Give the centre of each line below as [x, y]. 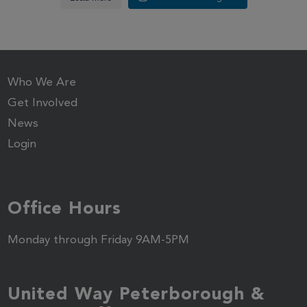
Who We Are [42, 83]
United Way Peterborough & [136, 294]
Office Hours [65, 208]
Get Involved [43, 103]
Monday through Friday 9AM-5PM [99, 241]
